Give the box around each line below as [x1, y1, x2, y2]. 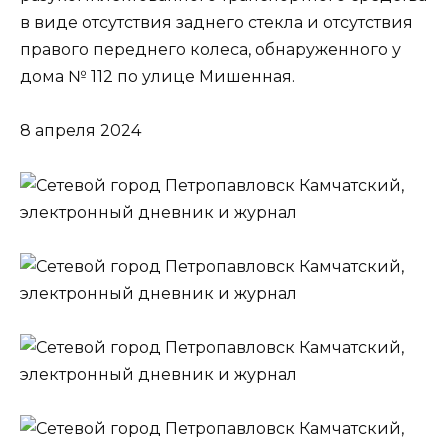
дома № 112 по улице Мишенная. [20, 67, 295, 87]
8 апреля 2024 [20, 121, 141, 141]
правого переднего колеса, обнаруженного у [20, 40, 401, 60]
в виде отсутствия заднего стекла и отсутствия [20, 13, 413, 33]
